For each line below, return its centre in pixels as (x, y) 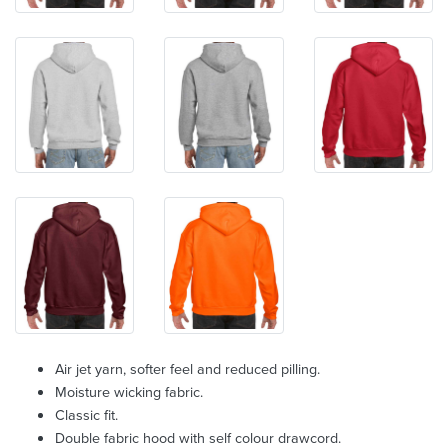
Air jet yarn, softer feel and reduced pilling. (187, 368)
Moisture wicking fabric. (129, 391)
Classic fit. (86, 414)
